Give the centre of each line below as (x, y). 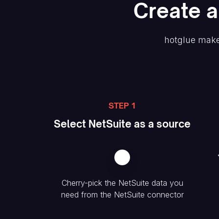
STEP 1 (122, 106)
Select (71, 124)
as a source (161, 124)
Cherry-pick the (90, 183)
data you (166, 183)
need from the (87, 195)
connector (164, 195)
